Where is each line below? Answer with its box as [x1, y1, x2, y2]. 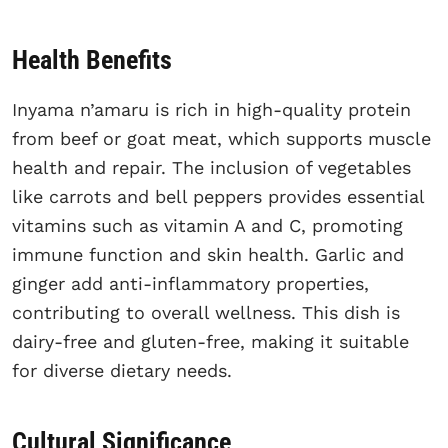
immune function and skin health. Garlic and [12, 244, 404, 266]
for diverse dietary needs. [12, 360, 232, 382]
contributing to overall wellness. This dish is [12, 302, 400, 324]
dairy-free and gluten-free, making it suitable [12, 331, 409, 353]
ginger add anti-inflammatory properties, [12, 273, 369, 295]
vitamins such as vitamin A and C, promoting [12, 215, 403, 237]
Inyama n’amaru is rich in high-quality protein [12, 99, 411, 121]
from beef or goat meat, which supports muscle [12, 128, 431, 150]
